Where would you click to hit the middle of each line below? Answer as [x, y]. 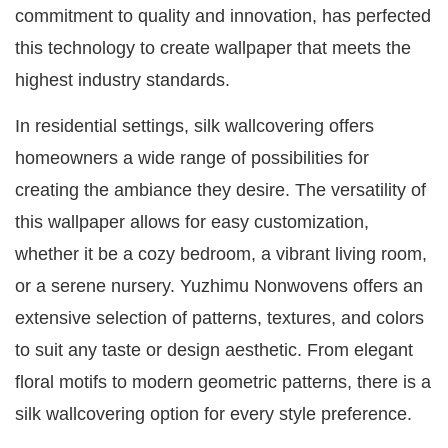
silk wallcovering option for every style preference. [213, 414]
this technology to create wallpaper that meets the [213, 48]
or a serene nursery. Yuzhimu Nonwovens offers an [219, 286]
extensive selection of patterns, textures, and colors [219, 318]
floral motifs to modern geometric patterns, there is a [223, 382]
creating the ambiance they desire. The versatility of [220, 190]
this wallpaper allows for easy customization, [192, 222]
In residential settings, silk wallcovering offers [194, 126]
